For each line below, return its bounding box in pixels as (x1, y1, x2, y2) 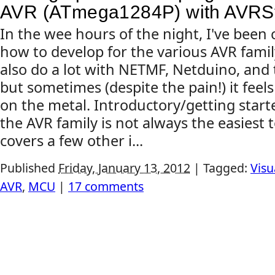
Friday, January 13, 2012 (58, 160, 190, 176)
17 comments (68, 178, 144, 195)
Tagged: (200, 160, 250, 176)
